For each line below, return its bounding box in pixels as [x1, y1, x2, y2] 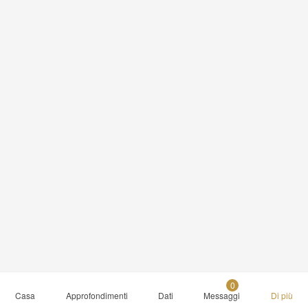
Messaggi [203, 289, 241, 301]
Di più [270, 289, 293, 301]
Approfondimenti [65, 289, 128, 301]
